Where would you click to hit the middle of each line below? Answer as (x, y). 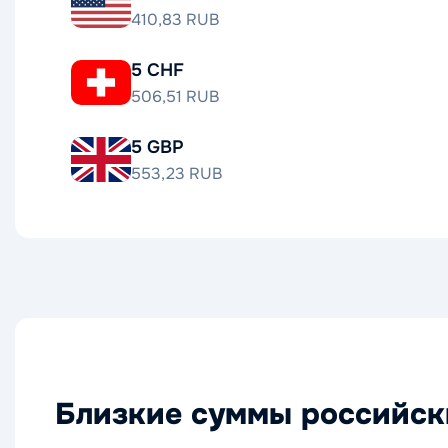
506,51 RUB (175, 96)
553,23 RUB (176, 173)
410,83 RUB (175, 19)
